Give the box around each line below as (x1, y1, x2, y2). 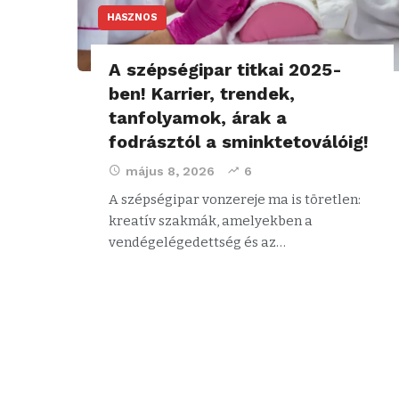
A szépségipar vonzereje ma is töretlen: (109, 191, 361, 208)
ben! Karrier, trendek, (109, 83, 295, 105)
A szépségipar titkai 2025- (109, 59, 342, 81)
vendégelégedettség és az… (109, 234, 286, 251)
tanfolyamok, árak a (109, 107, 287, 129)
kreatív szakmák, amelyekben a (109, 213, 313, 230)
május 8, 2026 (126, 164, 215, 179)
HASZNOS (107, 12, 158, 24)
